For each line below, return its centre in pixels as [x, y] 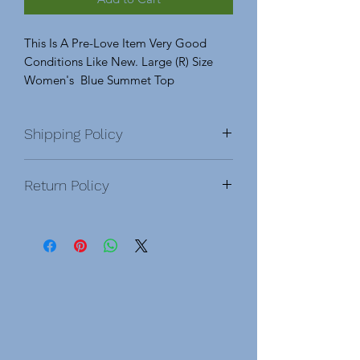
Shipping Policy [74, 133]
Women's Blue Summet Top [99, 80]
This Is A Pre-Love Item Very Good [115, 43]
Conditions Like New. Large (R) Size [119, 61]
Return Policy [67, 185]
